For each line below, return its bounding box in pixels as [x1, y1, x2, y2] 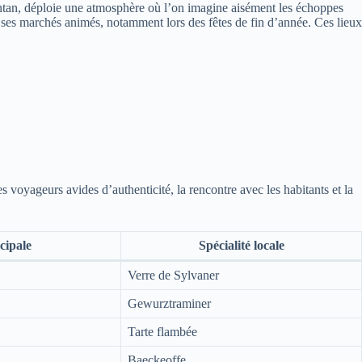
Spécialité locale [198, 238, 284, 252]
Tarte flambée [128, 324, 197, 339]
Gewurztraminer [128, 296, 211, 310]
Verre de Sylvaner [128, 267, 219, 282]
